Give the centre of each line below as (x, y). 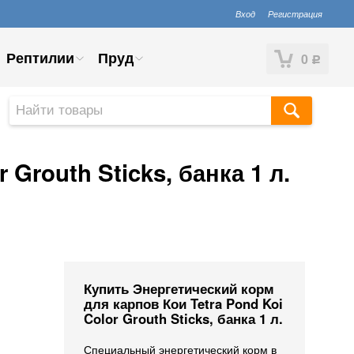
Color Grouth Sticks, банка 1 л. (183, 318)
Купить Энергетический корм (179, 288)
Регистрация (295, 13)
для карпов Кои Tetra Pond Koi (183, 303)
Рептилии (40, 58)
